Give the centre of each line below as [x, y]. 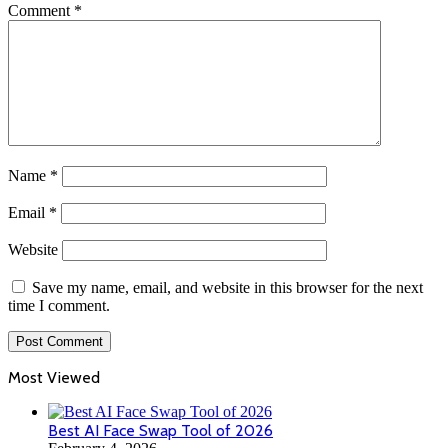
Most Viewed [54, 377]
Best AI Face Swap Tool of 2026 [160, 430]
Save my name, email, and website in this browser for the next [227, 287]
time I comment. [59, 305]
